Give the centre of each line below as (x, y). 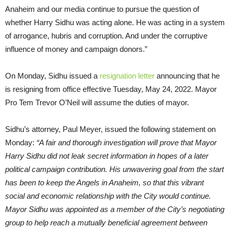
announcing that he (187, 75)
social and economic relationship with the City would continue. (108, 196)
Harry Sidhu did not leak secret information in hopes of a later (107, 156)
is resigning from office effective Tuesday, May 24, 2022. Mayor (111, 89)
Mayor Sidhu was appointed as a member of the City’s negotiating (115, 209)
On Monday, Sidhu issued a (52, 75)
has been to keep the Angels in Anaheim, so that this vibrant (104, 182)
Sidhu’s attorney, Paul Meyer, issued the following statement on (110, 129)
